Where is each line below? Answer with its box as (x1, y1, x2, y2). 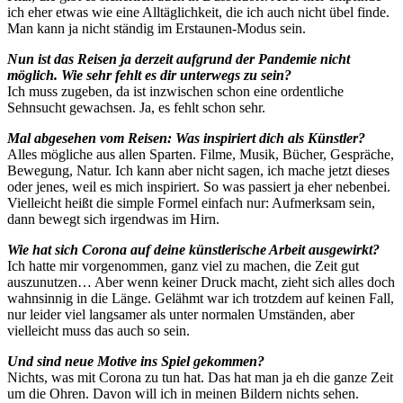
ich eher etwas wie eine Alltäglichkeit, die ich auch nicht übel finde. (7, 4, 390, 20)
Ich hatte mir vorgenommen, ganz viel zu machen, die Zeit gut (7, 257, 359, 273)
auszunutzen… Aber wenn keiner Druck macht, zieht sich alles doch (7, 273, 395, 290)
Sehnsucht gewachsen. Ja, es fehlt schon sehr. (7, 99, 265, 115)
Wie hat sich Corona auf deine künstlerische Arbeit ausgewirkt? (7, 241, 380, 257)
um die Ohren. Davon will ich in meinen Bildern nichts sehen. (7, 385, 359, 401)
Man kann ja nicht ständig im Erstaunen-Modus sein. (7, 20, 306, 36)
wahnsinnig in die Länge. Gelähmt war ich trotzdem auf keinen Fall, (7, 290, 394, 306)
